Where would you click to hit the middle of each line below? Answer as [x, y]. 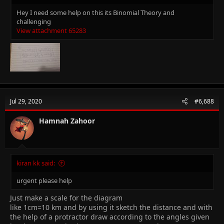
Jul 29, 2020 [26, 101]
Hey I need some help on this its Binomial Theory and [95, 12]
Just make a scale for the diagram [66, 197]
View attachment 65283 [51, 30]
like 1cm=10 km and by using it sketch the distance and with [111, 207]
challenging [34, 21]
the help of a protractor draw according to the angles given [110, 216]
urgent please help [44, 180]
